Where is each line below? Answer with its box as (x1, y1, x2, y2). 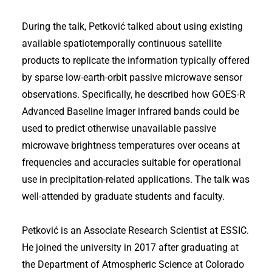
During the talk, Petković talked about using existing (22, 20, 243, 32)
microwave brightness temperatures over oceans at (22, 139, 240, 151)
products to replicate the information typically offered (22, 54, 250, 66)
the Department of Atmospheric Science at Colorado (22, 258, 244, 270)
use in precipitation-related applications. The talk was (22, 173, 250, 185)
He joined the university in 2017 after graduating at (22, 241, 239, 253)
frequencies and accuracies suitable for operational (22, 156, 241, 168)
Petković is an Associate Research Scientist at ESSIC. (22, 224, 249, 236)
